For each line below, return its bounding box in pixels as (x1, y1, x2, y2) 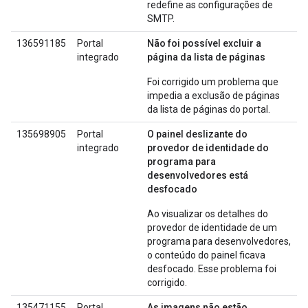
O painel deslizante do (147, 129, 247, 140)
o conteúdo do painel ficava (147, 250, 265, 261)
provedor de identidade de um (147, 222, 277, 233)
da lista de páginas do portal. (147, 104, 270, 115)
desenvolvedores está (147, 170, 248, 181)
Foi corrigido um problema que (147, 76, 278, 87)
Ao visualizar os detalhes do (147, 208, 268, 219)
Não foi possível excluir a (147, 38, 261, 49)
